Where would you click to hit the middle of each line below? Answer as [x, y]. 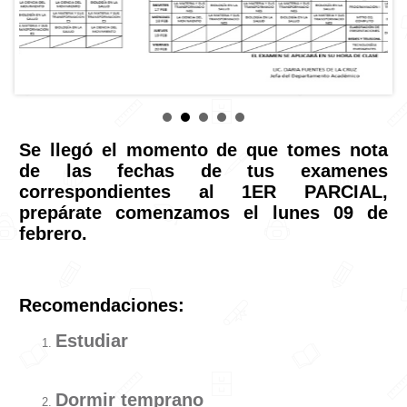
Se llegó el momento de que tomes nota [203, 150]
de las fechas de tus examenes [203, 171]
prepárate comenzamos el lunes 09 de [203, 213]
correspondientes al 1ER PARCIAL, [203, 192]
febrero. [53, 234]
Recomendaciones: [102, 305]
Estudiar [92, 341]
